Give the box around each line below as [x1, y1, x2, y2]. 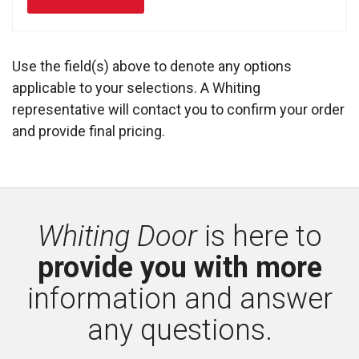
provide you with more [37, 250, 322, 284]
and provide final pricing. [12, 122, 165, 139]
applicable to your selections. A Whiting [12, 79, 260, 96]
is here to [196, 219, 322, 253]
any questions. [87, 313, 272, 347]
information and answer [26, 281, 333, 316]
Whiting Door [37, 219, 197, 253]
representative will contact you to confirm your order [12, 100, 345, 118]
